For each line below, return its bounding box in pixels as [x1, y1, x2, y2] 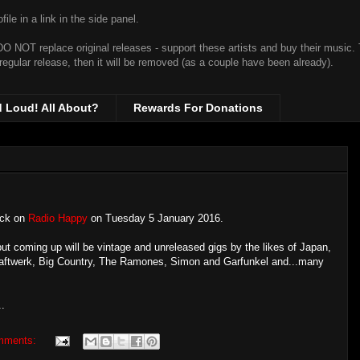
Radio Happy [28, 211, 88, 224]
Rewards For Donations [133, 101, 263, 115]
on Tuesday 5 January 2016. [88, 211, 223, 224]
